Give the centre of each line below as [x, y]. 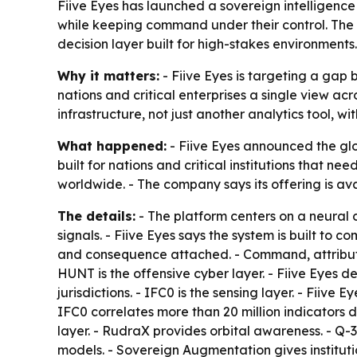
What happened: [112, 146]
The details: [96, 216]
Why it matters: [108, 76]
